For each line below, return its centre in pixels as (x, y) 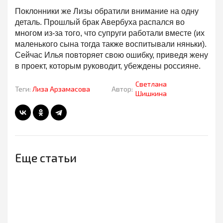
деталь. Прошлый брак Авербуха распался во (100, 22)
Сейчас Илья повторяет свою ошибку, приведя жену (111, 55)
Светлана (151, 84)
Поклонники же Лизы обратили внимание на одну (107, 11)
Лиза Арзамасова (61, 89)
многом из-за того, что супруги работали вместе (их (110, 33)
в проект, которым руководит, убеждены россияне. (108, 66)
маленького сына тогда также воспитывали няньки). (111, 44)
